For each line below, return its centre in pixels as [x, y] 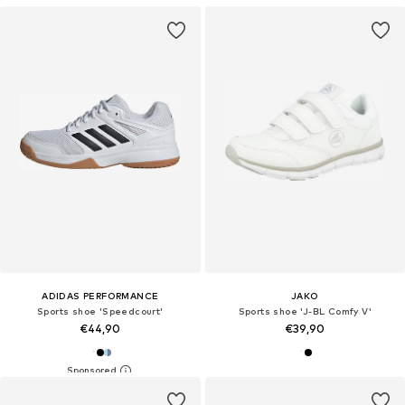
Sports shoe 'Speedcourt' [100, 311]
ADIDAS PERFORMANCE [100, 296]
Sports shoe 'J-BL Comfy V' [305, 311]
